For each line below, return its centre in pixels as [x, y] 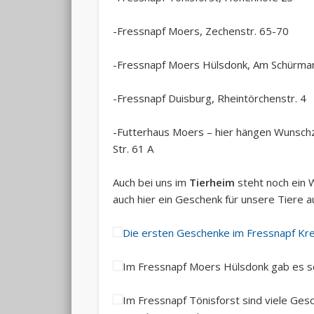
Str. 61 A [133, 148]
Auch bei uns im [151, 182]
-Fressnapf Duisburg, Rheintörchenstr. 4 [209, 98]
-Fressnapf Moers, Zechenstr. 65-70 [200, 30]
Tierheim [212, 182]
